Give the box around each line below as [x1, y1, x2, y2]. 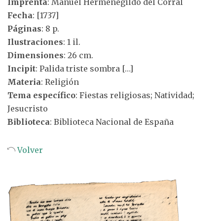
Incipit [7, 64, 36, 74]
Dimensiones [7, 50, 64, 60]
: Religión [41, 77, 79, 87]
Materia [7, 77, 41, 87]
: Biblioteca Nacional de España [50, 117, 174, 127]
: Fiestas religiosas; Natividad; [75, 90, 194, 100]
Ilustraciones [7, 37, 63, 47]
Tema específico [7, 90, 75, 100]
